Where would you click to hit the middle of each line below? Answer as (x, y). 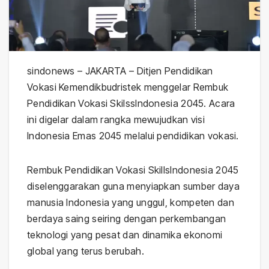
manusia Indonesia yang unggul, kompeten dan (131, 202)
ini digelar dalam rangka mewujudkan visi (116, 119)
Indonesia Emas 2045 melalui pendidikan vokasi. (133, 135)
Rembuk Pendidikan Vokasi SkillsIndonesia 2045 (133, 170)
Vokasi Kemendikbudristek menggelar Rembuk (128, 87)
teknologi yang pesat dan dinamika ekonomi (125, 234)
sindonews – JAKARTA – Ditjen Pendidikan (120, 71)
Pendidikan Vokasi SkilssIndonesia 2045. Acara (131, 103)
